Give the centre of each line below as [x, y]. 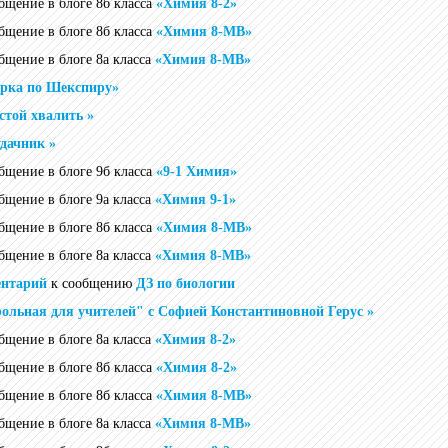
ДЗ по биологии [185, 283]
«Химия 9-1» [195, 199]
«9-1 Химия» [196, 171]
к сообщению [91, 283]
